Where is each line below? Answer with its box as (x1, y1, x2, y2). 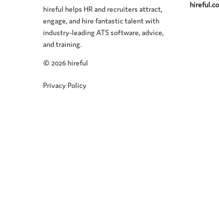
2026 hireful (51, 57, 88, 67)
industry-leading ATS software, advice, (43, 27, 164, 37)
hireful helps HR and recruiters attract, (43, 3, 163, 13)
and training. (43, 39, 82, 48)
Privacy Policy (43, 80, 87, 89)
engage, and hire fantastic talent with (43, 15, 160, 25)
